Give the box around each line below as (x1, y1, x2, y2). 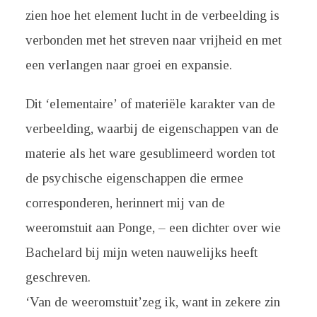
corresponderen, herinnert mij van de (25, 195, 225, 210)
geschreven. (25, 270, 91, 284)
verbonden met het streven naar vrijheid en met (25, 33, 282, 47)
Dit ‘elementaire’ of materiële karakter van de (25, 96, 275, 111)
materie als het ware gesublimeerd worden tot (25, 146, 275, 161)
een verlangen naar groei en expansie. (25, 57, 232, 72)
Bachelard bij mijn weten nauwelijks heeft (25, 245, 258, 260)
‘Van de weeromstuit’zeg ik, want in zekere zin (25, 294, 280, 309)
